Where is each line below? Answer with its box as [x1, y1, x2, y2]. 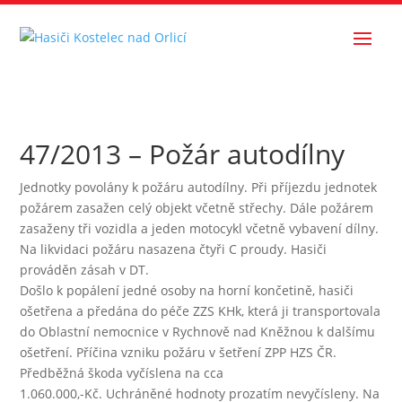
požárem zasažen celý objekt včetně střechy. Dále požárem [20, 199, 374, 216]
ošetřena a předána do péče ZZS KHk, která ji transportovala [20, 302, 381, 319]
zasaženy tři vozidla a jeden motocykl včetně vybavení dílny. [20, 220, 380, 237]
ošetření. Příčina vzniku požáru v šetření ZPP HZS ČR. [20, 344, 337, 361]
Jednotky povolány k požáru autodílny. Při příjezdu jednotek [20, 179, 378, 196]
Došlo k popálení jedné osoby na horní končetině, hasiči [20, 282, 354, 299]
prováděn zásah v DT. [20, 261, 150, 278]
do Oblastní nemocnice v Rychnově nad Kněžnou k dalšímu [20, 323, 376, 340]
